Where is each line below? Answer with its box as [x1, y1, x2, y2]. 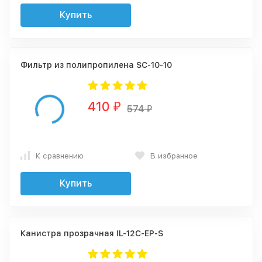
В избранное [150, 151, 198, 160]
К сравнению [36, 151, 84, 160]
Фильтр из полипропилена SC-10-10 [20, 60, 172, 70]
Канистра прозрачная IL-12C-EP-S [20, 229, 163, 238]
